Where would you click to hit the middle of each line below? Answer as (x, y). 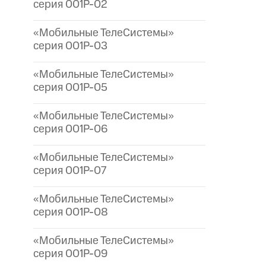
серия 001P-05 (70, 88)
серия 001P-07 (70, 171)
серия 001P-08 (71, 213)
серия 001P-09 (70, 254)
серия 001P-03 (70, 46)
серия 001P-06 (70, 129)
